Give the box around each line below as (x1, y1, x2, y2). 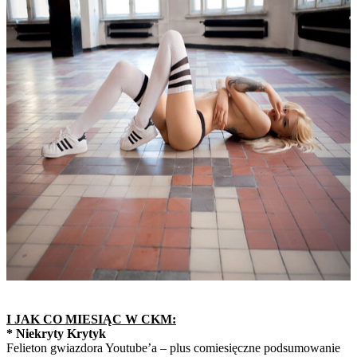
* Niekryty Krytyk (6, 326, 106, 340)
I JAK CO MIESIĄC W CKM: (6, 312, 176, 326)
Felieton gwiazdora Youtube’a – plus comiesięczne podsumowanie (6, 340, 340, 355)
